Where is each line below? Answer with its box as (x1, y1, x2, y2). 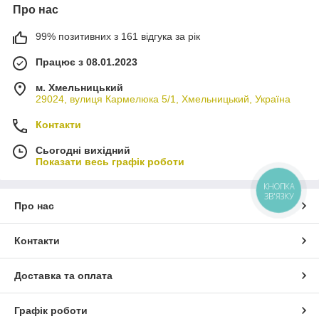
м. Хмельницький (36, 81, 123, 93)
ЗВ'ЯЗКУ (263, 190, 294, 202)
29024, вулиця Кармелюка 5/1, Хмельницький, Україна (36, 93, 291, 105)
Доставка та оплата (14, 269, 113, 281)
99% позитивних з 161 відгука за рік (36, 30, 200, 42)
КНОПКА (263, 180, 295, 192)
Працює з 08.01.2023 (36, 56, 137, 68)
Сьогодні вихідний (36, 144, 130, 156)
